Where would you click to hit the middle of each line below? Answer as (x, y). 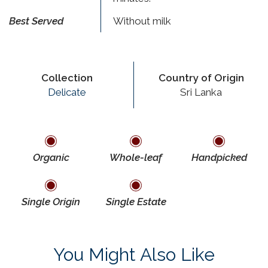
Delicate (67, 92)
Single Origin (51, 201)
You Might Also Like (134, 254)
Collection (67, 77)
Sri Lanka (201, 92)
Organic (51, 157)
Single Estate (136, 201)
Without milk (142, 21)
